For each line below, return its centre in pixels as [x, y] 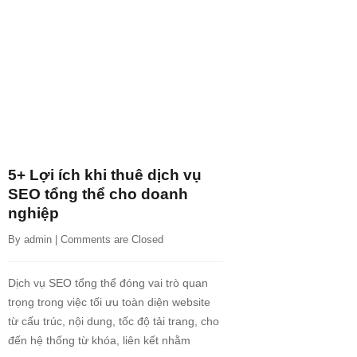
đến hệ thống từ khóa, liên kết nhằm [99, 341]
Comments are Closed [112, 240]
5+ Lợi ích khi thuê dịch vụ [105, 175]
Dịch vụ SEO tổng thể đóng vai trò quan [108, 283]
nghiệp [33, 214]
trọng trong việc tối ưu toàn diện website [109, 302]
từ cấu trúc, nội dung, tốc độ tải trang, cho [114, 322]
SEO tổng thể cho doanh [98, 194]
